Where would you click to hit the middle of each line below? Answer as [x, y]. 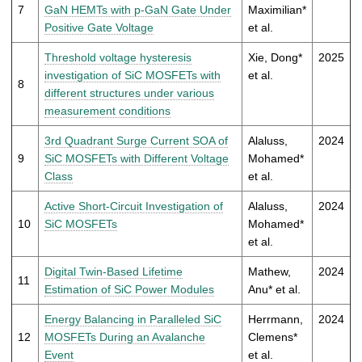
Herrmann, [276, 319]
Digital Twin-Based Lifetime [114, 271]
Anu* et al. [274, 289]
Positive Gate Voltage [99, 27]
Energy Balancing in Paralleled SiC [133, 319]
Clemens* [273, 337]
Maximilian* [277, 9]
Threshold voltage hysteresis [118, 57]
